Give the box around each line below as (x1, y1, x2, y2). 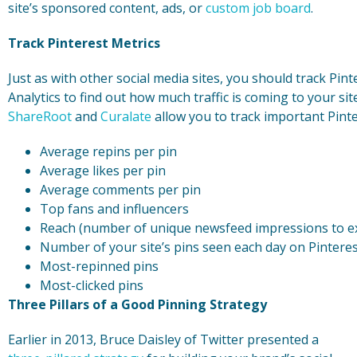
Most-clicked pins (40, 277, 143, 295)
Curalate (100, 108, 151, 126)
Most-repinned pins (40, 257, 159, 276)
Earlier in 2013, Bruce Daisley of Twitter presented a (8, 331, 319, 349)
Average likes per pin (40, 162, 166, 180)
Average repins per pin (40, 143, 177, 161)
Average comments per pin (40, 181, 201, 199)
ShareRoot (8, 108, 72, 126)
